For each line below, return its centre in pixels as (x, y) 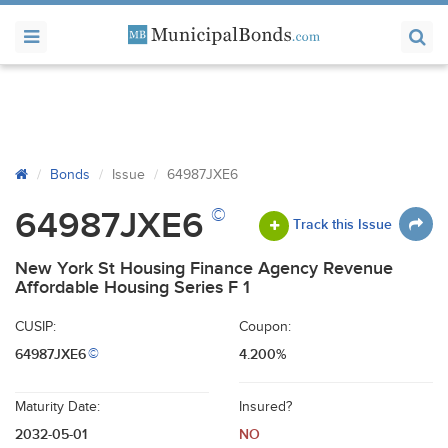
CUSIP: (35, 327)
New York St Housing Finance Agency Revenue (204, 268)
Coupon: (265, 327)
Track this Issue (342, 224)
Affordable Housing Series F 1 (132, 287)
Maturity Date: (57, 407)
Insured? (265, 407)
